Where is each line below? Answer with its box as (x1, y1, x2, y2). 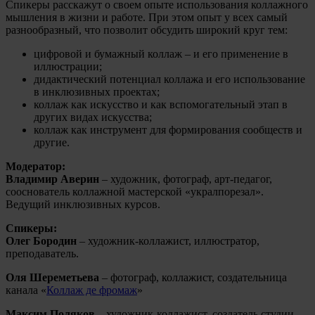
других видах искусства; (34, 110, 152, 123)
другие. (34, 136, 70, 148)
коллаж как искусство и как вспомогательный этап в (34, 98, 288, 110)
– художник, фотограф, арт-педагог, (99, 172, 272, 185)
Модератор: (6, 160, 68, 172)
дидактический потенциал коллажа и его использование (34, 72, 305, 85)
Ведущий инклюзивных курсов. (6, 198, 160, 210)
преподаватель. (6, 247, 79, 259)
